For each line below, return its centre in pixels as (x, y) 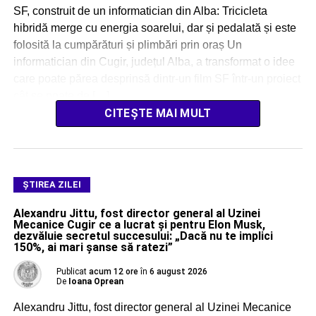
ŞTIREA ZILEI (51, 185)
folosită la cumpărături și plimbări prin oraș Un (127, 45)
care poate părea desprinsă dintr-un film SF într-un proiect (157, 79)
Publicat (71, 272)
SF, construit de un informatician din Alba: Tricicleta (140, 11)
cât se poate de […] (61, 96)
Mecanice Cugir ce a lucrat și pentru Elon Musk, (139, 225)
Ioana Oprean (96, 282)
